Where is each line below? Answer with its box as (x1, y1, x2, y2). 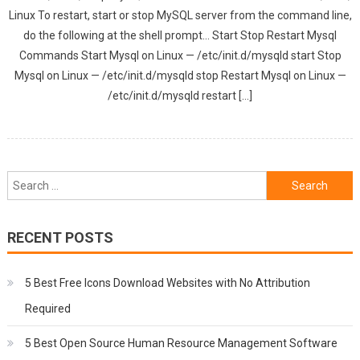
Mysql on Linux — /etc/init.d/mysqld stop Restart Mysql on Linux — (14, 69, 346, 82)
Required (24, 302, 71, 315)
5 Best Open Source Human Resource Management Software (24, 337, 337, 350)
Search (265, 174, 302, 186)
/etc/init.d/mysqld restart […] (108, 89, 252, 102)
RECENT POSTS (6, 229, 113, 246)
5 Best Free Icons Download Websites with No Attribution (24, 276, 310, 289)
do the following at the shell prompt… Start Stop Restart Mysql (23, 29, 337, 42)
